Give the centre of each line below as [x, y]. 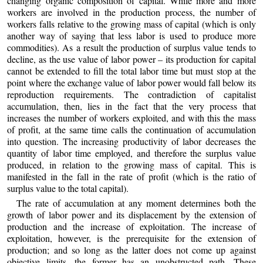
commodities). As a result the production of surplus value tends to [131, 47]
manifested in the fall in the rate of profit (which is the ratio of [131, 176]
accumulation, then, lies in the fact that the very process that [131, 106]
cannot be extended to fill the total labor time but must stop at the [131, 70]
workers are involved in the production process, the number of [131, 12]
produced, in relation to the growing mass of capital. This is [131, 164]
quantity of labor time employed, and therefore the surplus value [131, 153]
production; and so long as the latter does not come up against [131, 250]
